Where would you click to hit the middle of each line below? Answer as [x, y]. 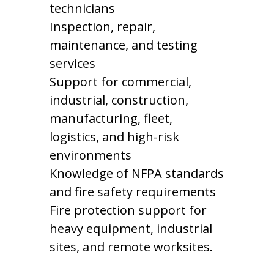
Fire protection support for [128, 210]
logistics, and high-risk [114, 136]
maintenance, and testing [123, 45]
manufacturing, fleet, [111, 118]
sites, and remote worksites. [131, 246]
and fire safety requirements [132, 191]
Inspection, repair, [102, 26]
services [72, 63]
